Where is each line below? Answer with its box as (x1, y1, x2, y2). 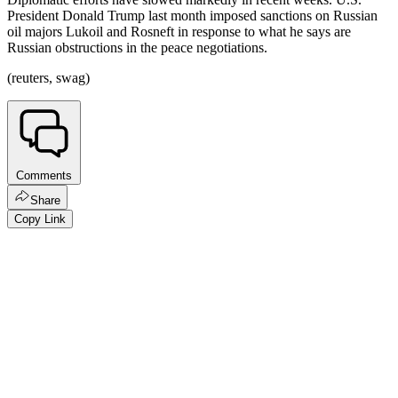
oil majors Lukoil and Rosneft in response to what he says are (7, 24, 351, 40)
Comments (16, 168, 72, 182)
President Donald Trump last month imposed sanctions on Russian (7, 8, 378, 24)
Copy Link (14, 211, 66, 226)
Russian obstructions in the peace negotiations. (7, 40, 267, 56)
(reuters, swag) (7, 70, 90, 86)
